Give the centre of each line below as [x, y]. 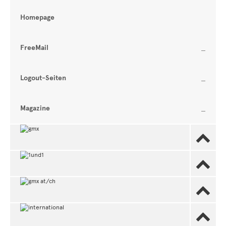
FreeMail [34, 48]
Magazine [35, 108]
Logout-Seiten [43, 78]
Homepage [37, 17]
